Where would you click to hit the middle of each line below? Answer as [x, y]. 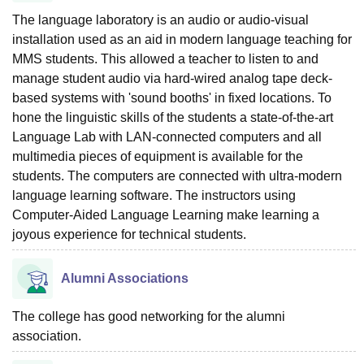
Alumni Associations [125, 278]
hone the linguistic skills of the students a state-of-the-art [173, 117]
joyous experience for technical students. [129, 234]
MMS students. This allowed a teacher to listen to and [165, 59]
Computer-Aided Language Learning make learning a [166, 215]
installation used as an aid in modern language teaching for [182, 39]
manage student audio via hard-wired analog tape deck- [172, 78]
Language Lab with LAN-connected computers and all [167, 137]
